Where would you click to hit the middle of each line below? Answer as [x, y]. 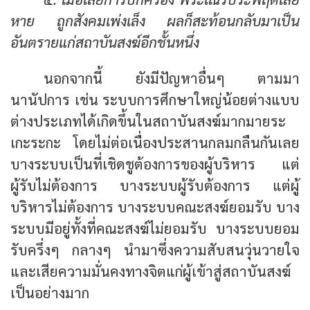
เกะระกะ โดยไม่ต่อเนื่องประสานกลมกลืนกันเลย [155, 143]
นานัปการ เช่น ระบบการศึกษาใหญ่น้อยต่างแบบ [155, 100]
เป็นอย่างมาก [50, 293]
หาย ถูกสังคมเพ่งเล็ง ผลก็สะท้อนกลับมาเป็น [155, 21]
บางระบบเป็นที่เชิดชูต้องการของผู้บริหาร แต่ [155, 164]
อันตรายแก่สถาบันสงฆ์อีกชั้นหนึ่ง [105, 42]
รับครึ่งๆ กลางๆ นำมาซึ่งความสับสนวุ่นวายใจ [155, 250]
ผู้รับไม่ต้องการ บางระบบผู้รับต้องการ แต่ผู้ [155, 185]
